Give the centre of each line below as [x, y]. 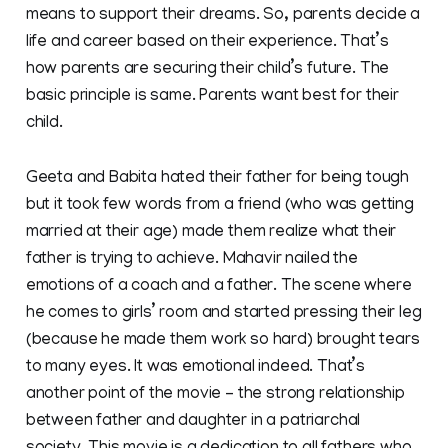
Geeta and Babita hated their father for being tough [217, 178]
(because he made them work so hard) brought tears [222, 340]
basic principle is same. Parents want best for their [212, 96]
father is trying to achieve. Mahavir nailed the [191, 259]
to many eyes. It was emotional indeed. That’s [195, 367]
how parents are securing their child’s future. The [207, 69]
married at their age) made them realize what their [211, 232]
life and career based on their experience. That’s [207, 42]
